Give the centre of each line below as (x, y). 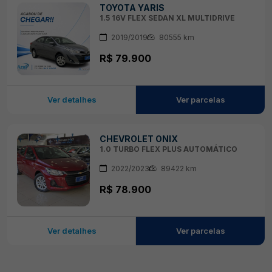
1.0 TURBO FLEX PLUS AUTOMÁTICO (168, 149)
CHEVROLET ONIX (139, 138)
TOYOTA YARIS (132, 7)
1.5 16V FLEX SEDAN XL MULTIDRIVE (167, 18)
